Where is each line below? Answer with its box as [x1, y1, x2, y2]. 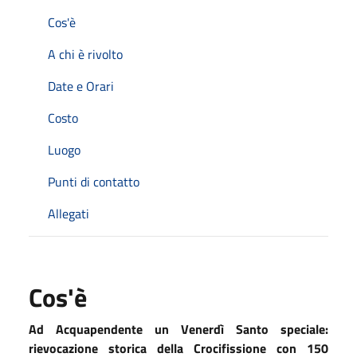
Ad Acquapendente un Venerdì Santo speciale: [29, 319, 328, 339]
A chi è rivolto [48, 44, 123, 64]
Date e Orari [48, 76, 114, 96]
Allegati [48, 203, 89, 223]
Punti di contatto [48, 171, 139, 191]
